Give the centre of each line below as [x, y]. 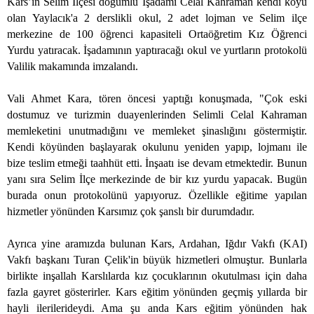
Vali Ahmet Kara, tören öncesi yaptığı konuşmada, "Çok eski [157, 99]
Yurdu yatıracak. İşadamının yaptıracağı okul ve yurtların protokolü [157, 50]
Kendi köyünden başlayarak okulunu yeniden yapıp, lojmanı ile [157, 147]
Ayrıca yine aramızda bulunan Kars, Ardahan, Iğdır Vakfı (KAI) [157, 244]
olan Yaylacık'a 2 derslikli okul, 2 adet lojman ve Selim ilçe [157, 18]
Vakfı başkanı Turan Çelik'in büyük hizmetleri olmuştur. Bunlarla [157, 260]
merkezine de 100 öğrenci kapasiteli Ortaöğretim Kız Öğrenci [157, 34]
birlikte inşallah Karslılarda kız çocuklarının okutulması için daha [157, 276]
